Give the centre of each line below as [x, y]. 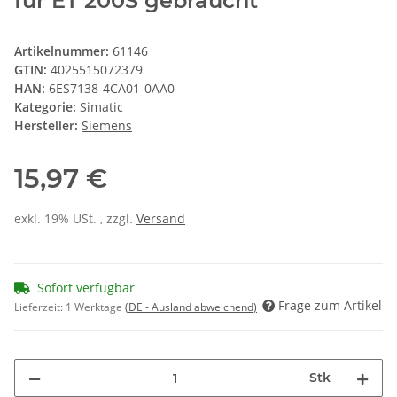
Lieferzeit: [40, 307]
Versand [161, 219]
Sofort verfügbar [86, 288]
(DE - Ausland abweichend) [191, 307]
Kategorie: [47, 107]
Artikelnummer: [63, 51]
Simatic [101, 107]
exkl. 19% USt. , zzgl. [75, 219]
